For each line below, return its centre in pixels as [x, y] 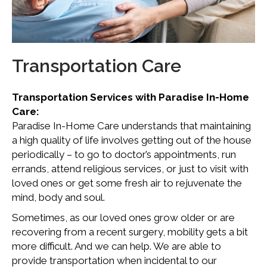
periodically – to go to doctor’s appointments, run [124, 155]
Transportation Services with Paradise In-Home [131, 97]
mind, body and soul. [58, 198]
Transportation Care [97, 66]
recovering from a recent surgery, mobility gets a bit [130, 232]
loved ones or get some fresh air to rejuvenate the [127, 183]
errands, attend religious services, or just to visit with [130, 169]
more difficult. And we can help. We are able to [117, 246]
